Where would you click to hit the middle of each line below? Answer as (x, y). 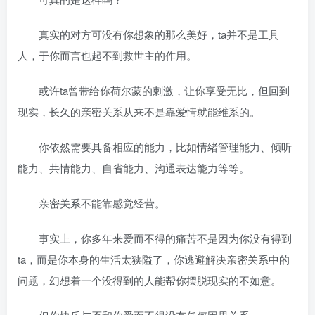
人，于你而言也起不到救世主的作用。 (107, 55)
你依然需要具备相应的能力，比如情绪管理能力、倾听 (155, 147)
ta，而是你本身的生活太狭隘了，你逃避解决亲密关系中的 (154, 259)
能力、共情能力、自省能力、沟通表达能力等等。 (134, 168)
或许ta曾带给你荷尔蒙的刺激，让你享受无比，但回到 (154, 90)
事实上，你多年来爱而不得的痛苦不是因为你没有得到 (155, 238)
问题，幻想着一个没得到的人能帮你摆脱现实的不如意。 (149, 280)
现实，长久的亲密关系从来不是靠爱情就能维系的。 (139, 111)
